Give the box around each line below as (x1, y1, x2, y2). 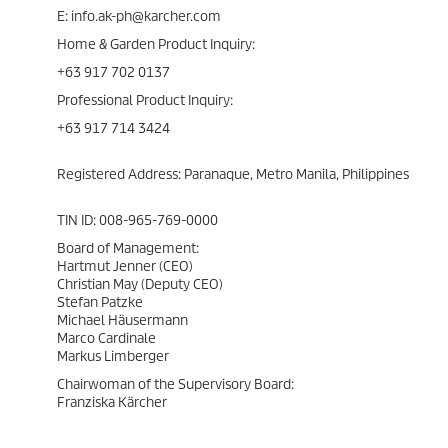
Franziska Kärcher (57, 394, 167, 411)
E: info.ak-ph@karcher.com (57, 8, 221, 25)
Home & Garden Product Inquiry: (57, 36, 255, 53)
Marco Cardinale (57, 330, 156, 347)
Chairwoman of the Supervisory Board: (57, 376, 294, 393)
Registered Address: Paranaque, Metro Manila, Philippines (57, 166, 409, 183)
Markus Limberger (57, 348, 169, 365)
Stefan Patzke (57, 294, 143, 311)
